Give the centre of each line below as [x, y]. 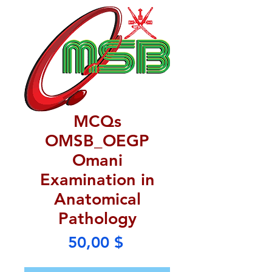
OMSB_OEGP [97, 141]
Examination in [97, 179]
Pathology [97, 218]
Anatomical [97, 199]
